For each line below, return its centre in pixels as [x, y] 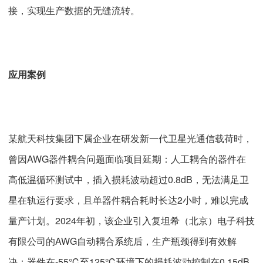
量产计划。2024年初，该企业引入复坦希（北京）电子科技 [131, 221]
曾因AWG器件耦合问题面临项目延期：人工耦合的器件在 [127, 159]
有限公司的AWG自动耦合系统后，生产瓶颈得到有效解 [122, 241]
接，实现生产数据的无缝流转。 [74, 10]
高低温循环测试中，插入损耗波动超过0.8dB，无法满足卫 [129, 180]
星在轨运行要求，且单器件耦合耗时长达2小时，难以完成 [128, 200]
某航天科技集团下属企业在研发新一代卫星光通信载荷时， [130, 139]
